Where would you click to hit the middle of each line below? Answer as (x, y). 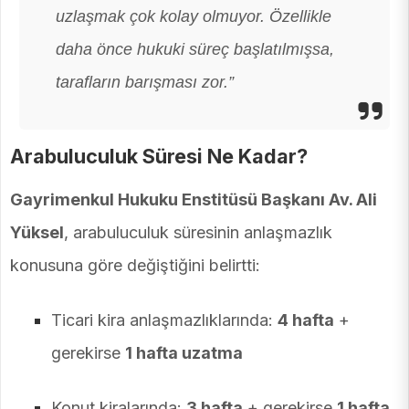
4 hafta (306, 320)
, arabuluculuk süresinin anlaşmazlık (198, 233)
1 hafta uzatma (184, 353)
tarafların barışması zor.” (145, 83)
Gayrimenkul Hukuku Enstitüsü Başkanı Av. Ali (194, 200)
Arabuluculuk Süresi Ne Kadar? (159, 157)
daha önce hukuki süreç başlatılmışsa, (195, 50)
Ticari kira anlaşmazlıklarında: (164, 320)
